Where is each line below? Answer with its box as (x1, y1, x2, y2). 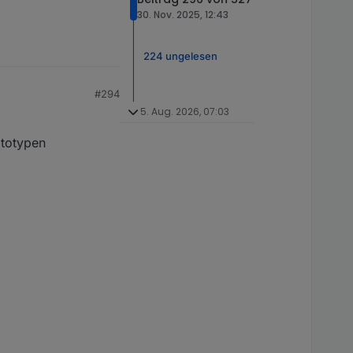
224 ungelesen (143, 49, 217, 62)
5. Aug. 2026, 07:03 (139, 105, 229, 119)
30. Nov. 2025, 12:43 (137, 8, 229, 22)
